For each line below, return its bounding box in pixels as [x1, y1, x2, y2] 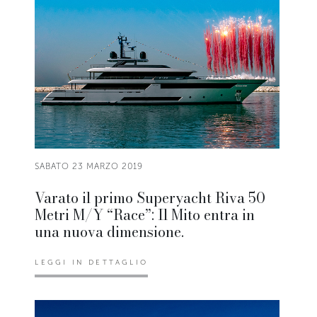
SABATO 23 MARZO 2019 [35, 161, 144, 172]
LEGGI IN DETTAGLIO [35, 258, 148, 267]
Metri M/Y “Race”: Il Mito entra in [35, 204, 255, 226]
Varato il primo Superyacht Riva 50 [35, 187, 266, 209]
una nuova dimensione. [35, 221, 185, 243]
